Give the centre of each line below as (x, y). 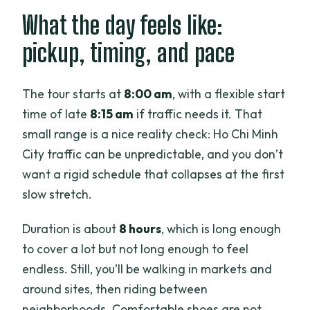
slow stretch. (57, 194)
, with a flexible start (229, 93)
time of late (56, 113)
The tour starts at (73, 93)
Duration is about (71, 228)
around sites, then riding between (115, 289)
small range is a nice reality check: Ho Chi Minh (151, 134)
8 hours (140, 228)
